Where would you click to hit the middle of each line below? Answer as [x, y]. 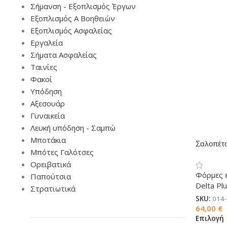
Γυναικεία [48, 116]
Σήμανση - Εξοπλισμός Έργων [83, 6]
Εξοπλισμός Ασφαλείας [71, 30]
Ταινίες [44, 67]
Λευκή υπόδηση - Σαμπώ [73, 128]
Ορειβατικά [51, 164]
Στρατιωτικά [53, 188]
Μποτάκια [48, 140]
